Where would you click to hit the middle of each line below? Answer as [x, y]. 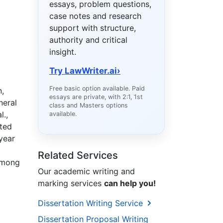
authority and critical [88, 40]
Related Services [78, 156]
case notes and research [95, 16]
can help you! [130, 183]
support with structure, [93, 28]
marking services [71, 183]
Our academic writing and [86, 171]
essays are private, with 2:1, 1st [96, 97]
